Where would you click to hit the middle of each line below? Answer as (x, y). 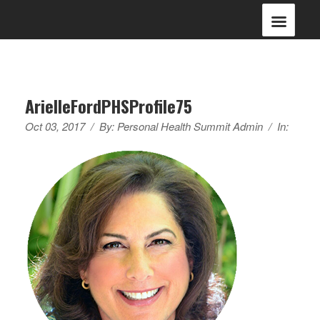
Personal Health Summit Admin (190, 126)
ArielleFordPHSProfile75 (109, 106)
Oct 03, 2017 (55, 126)
